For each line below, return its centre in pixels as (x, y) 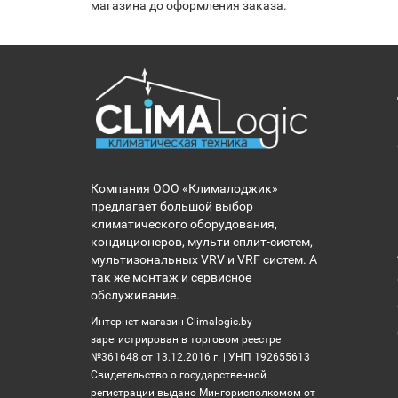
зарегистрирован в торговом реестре (186, 339)
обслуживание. (135, 295)
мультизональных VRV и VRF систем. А (204, 259)
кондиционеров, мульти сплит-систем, (202, 242)
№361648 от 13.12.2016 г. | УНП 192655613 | (203, 357)
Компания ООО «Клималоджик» (184, 188)
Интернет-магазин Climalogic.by (171, 322)
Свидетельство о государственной (179, 375)
